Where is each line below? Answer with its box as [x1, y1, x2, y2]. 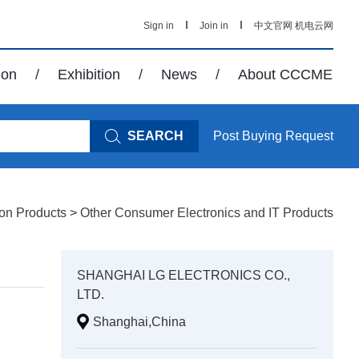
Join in [200, 20, 228, 31]
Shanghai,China [93, 315, 186, 329]
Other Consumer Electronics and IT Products [80, 206, 333, 220]
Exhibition [58, 67, 120, 83]
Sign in [143, 20, 174, 31]
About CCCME [238, 67, 333, 83]
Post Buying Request [213, 129, 333, 143]
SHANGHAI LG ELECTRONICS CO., [77, 268, 290, 282]
